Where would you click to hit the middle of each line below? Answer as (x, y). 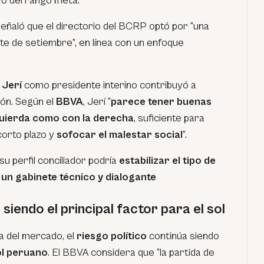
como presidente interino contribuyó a (109, 85)
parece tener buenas (161, 102)
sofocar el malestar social (120, 135)
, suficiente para (169, 118)
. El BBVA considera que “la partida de (131, 253)
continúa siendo (183, 236)
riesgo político (112, 236)
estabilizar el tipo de (167, 161)
